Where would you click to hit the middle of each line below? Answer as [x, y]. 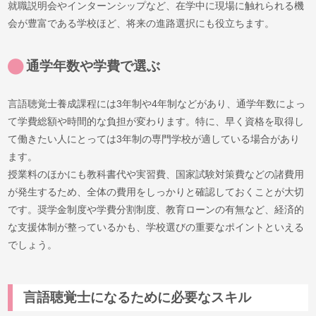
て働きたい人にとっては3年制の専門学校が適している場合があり [154, 139]
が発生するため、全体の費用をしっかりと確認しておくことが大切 [156, 192]
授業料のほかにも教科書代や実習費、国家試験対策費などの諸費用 [156, 174]
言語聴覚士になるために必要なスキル [137, 298]
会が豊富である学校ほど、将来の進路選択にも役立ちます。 [141, 23]
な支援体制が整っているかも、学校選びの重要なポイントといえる [156, 227]
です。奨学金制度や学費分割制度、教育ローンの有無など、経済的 [156, 209]
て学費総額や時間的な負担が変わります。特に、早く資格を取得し [156, 121]
